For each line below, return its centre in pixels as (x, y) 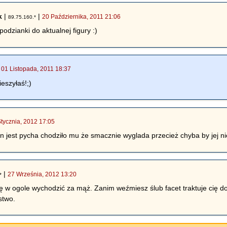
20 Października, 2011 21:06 (82, 16)
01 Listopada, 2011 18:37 (36, 69)
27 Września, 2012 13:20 (42, 174)
